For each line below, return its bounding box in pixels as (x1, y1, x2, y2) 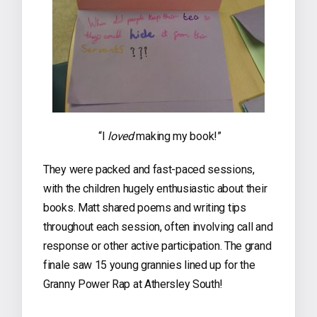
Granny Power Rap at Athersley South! (43, 277, 224, 291)
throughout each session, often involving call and (43, 219, 273, 234)
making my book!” (133, 129, 221, 143)
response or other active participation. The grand (43, 238, 272, 253)
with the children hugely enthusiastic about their (43, 181, 267, 195)
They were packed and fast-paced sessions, (43, 162, 255, 176)
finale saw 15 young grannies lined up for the (43, 258, 255, 272)
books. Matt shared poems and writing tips (43, 200, 246, 214)
